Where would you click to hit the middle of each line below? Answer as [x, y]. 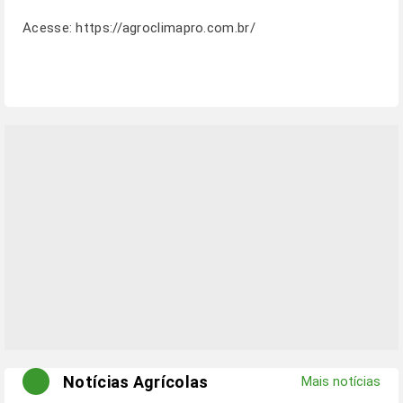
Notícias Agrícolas [136, 381]
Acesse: [49, 28]
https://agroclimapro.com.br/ [166, 28]
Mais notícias [341, 381]
